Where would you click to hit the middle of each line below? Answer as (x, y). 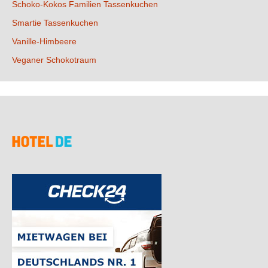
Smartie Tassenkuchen (55, 23)
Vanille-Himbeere (44, 41)
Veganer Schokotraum (54, 60)
